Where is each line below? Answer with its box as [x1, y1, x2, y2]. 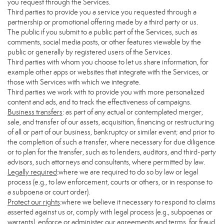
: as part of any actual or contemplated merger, [62, 107, 203, 116]
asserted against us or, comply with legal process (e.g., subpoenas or [7, 207, 212, 216]
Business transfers [7, 107, 62, 116]
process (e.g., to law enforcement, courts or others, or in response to [7, 177, 212, 186]
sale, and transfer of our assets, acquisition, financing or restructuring [7, 117, 214, 126]
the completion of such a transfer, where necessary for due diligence [7, 137, 215, 146]
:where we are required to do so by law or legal [57, 167, 198, 176]
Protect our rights [7, 197, 60, 206]
